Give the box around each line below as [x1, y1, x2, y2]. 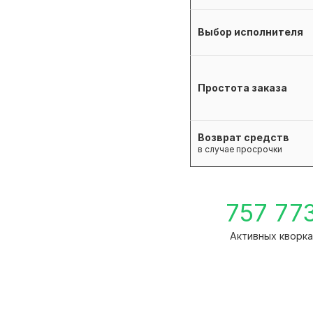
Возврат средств [198, 131, 289, 144]
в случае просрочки [198, 144, 282, 155]
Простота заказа [198, 82, 287, 94]
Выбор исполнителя [198, 26, 303, 38]
